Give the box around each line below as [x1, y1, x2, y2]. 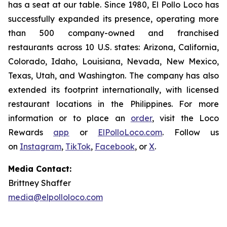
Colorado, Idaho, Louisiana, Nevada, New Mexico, [8, 56, 219, 66]
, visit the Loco [152, 113, 219, 123]
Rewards [8, 127, 54, 137]
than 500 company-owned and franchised [8, 28, 219, 38]
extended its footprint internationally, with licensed [8, 85, 219, 95]
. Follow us [162, 127, 219, 137]
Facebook [95, 141, 135, 152]
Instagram [20, 141, 61, 152]
